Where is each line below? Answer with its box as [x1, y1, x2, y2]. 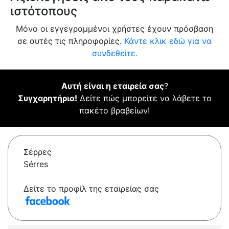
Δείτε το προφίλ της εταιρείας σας [24, 184, 159, 194]
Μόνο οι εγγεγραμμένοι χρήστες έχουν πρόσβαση [16, 24, 213, 34]
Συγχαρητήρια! [17, 93, 77, 104]
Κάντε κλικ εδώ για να [124, 36, 212, 47]
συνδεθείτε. [91, 48, 138, 59]
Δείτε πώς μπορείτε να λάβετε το [77, 93, 212, 104]
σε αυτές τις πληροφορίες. [17, 36, 124, 47]
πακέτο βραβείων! [79, 105, 150, 116]
